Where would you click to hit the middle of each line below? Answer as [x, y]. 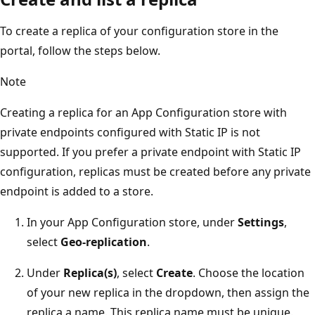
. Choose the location [249, 272]
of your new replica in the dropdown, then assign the [168, 292]
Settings [261, 222]
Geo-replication [104, 242]
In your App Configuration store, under [132, 222]
